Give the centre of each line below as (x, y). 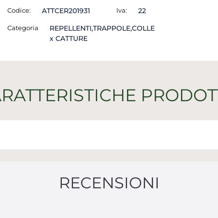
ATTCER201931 (66, 11)
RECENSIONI (109, 183)
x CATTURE (68, 38)
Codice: (19, 10)
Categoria (23, 28)
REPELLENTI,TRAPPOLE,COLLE (102, 28)
